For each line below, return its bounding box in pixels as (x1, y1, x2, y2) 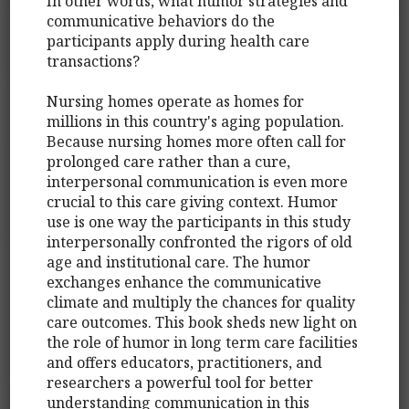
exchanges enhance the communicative (47, 271, 322, 292)
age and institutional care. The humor (47, 251, 311, 272)
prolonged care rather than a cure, (47, 151, 291, 172)
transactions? (47, 50, 141, 71)
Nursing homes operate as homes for (47, 90, 305, 111)
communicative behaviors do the (47, 10, 276, 31)
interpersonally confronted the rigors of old (47, 231, 353, 252)
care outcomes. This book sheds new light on (47, 311, 358, 332)
